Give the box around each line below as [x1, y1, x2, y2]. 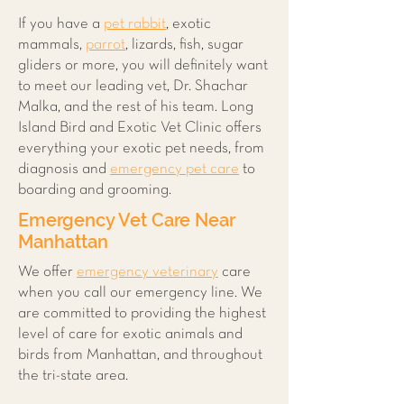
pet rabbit [104, 17, 166, 31]
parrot [86, 38, 125, 51]
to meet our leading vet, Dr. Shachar [18, 79, 248, 93]
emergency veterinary [77, 265, 218, 279]
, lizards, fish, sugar [125, 38, 243, 51]
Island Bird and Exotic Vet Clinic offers [18, 121, 262, 134]
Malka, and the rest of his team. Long [18, 100, 253, 114]
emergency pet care [110, 162, 239, 176]
